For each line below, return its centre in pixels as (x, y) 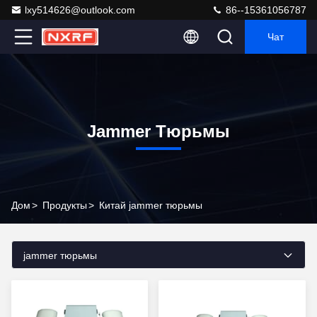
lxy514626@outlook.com (80, 10)
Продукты (65, 205)
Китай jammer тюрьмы (151, 205)
